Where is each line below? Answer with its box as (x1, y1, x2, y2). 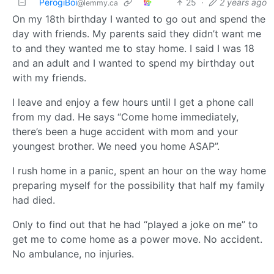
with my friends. (12, 72, 86, 84)
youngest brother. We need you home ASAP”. (12, 140, 220, 153)
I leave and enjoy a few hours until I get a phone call (12, 96, 254, 109)
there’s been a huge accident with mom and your (12, 125, 238, 138)
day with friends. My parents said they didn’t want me (12, 28, 261, 40)
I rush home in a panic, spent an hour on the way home (12, 165, 266, 177)
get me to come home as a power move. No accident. (12, 233, 262, 246)
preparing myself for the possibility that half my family (12, 179, 265, 192)
